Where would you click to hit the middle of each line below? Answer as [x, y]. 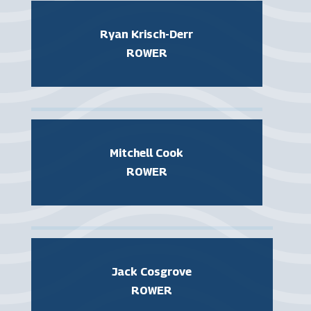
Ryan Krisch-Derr [147, 34]
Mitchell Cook [147, 153]
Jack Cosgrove [152, 271]
